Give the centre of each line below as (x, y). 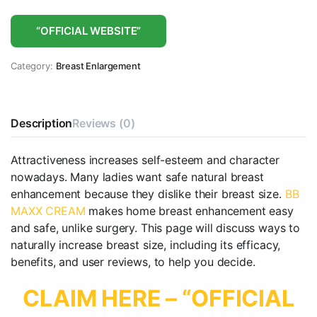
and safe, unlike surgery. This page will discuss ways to (156, 228)
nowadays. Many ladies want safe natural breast (137, 177)
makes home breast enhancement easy (189, 211)
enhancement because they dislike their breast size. (148, 194)
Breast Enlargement (98, 66)
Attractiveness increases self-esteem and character (145, 160)
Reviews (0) (104, 123)
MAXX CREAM (48, 211)
